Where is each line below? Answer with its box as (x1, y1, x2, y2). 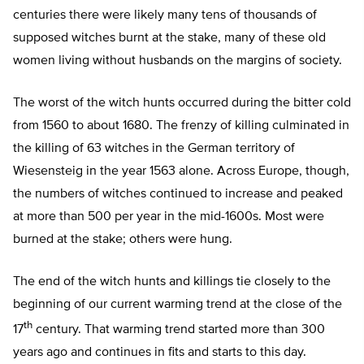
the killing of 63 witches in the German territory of (13, 141, 295, 155)
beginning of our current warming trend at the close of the (13, 297, 342, 311)
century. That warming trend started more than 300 (32, 323, 325, 336)
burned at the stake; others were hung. (13, 232, 232, 246)
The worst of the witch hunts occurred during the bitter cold (13, 96, 351, 110)
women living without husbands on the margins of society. (13, 54, 342, 67)
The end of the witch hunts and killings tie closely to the (13, 275, 331, 288)
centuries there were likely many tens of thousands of (13, 8, 317, 22)
